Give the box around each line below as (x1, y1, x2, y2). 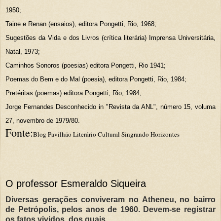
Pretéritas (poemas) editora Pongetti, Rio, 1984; (5, 89, 142, 97)
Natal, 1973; (5, 47, 40, 55)
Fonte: (5, 125, 33, 140)
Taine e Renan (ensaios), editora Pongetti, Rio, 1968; (5, 20, 156, 28)
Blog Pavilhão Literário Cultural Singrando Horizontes (33, 129, 180, 139)
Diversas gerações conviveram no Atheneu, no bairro (5, 195, 216, 204)
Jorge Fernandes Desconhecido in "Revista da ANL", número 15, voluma (5, 103, 216, 110)
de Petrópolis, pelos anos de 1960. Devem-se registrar (5, 205, 216, 214)
